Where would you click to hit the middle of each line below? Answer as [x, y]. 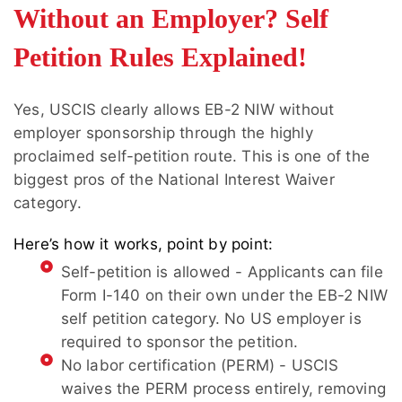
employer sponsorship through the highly [163, 133]
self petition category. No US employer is [211, 319]
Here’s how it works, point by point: [144, 245]
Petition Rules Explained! [160, 57]
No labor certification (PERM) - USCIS [199, 366]
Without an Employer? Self [171, 19]
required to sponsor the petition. [179, 342]
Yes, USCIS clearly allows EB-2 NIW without [174, 110]
